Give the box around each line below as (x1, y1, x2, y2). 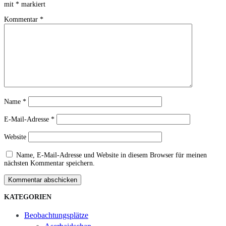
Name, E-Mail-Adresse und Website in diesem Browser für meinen (16, 151, 207, 159)
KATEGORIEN (4, 193, 51, 201)
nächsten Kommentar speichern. (4, 159, 95, 167)
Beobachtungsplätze (24, 210, 88, 219)
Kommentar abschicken (8, 176, 77, 184)
